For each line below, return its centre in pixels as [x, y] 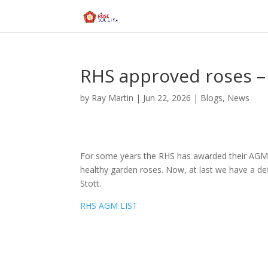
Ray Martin [113, 98]
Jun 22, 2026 [167, 98]
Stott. [91, 183]
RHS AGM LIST [109, 205]
